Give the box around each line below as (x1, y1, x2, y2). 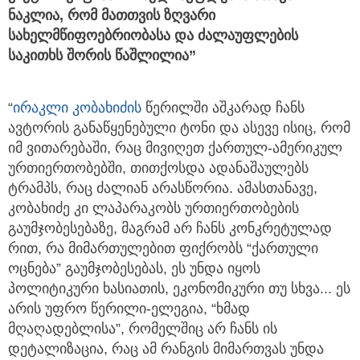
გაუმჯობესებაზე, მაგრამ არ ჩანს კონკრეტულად (8, 220, 332, 237)
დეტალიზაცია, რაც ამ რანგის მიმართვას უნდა (8, 341, 324, 358)
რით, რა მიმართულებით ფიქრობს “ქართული (8, 240, 318, 257)
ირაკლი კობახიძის (13, 100, 141, 117)
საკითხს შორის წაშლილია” (8, 47, 196, 64)
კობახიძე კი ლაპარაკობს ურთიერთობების (8, 200, 299, 217)
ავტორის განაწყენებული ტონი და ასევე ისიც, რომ (8, 120, 350, 137)
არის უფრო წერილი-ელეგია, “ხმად (8, 301, 250, 317)
